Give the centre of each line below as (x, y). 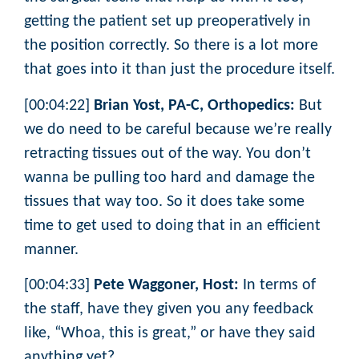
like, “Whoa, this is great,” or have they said (170, 334)
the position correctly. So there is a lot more (171, 46)
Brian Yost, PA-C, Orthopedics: (194, 105)
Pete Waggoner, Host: (166, 286)
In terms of (277, 286)
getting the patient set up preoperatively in (167, 22)
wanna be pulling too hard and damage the (169, 177)
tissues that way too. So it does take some (164, 202)
